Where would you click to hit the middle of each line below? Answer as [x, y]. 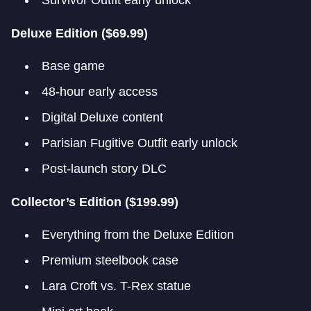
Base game [73, 66]
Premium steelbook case [110, 260]
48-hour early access [100, 92]
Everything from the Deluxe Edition [138, 235]
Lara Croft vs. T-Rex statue [116, 286]
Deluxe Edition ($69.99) [79, 33]
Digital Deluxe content [102, 117]
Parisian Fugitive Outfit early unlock [140, 143]
